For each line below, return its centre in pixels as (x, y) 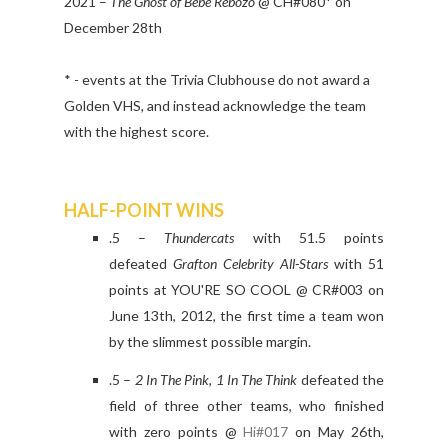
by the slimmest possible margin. (210, 342)
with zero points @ (176, 432)
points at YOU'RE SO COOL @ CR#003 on (246, 290)
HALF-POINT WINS (144, 210)
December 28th (113, 28)
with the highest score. (136, 132)
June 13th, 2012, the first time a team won (246, 316)
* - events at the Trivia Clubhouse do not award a (217, 80)
